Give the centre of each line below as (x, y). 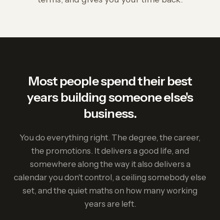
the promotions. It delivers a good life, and (110, 151)
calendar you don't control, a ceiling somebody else (110, 177)
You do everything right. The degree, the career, (110, 137)
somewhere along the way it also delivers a (110, 164)
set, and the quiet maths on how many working (110, 191)
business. (110, 113)
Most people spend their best (110, 81)
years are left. (110, 204)
